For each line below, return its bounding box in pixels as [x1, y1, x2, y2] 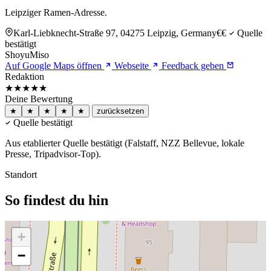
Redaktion [5, 71, 44, 82]
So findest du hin [5, 192, 108, 208]
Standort [5, 169, 37, 180]
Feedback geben [159, 60, 226, 71]
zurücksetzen [97, 106, 144, 116]
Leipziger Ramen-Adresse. [5, 7, 107, 18]
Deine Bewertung [5, 93, 73, 104]
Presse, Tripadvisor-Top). [5, 148, 101, 159]
